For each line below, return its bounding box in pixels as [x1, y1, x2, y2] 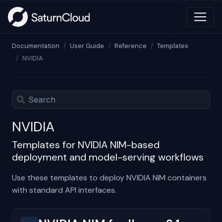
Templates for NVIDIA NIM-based [12, 138, 160, 151]
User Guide [70, 42, 104, 50]
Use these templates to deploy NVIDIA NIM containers [12, 172, 207, 183]
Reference [114, 42, 147, 50]
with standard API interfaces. [12, 184, 116, 195]
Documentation [12, 42, 59, 50]
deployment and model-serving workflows [12, 150, 204, 164]
